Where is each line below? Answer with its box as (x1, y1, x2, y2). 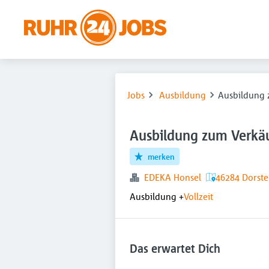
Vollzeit (184, 190, 213, 202)
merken (148, 151, 175, 162)
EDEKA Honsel (144, 171, 201, 183)
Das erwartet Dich (130, 241, 220, 256)
